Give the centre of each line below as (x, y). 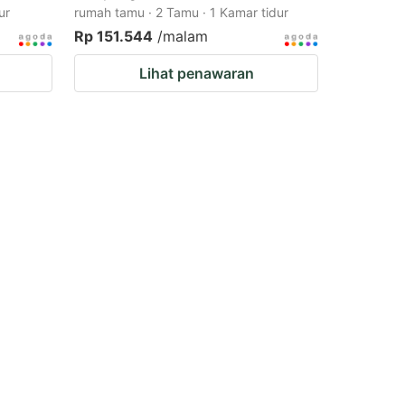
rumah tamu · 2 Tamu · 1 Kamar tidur (181, 12)
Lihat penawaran (196, 73)
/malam (183, 36)
